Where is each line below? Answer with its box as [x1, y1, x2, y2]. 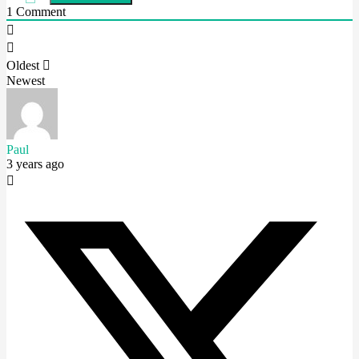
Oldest [6, 58, 39, 72]
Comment [13, 5, 66, 18]
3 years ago [6, 157, 64, 171]
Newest [6, 74, 45, 87]
